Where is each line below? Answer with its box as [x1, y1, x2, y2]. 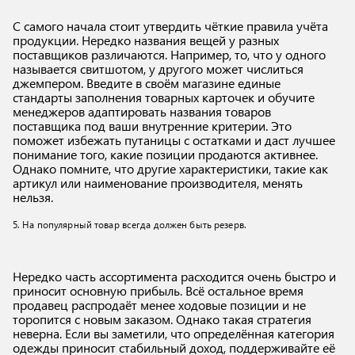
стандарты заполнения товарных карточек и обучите [13, 89, 315, 105]
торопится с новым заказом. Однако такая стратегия [13, 311, 311, 327]
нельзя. [13, 189, 53, 205]
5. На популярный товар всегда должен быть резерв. [13, 218, 246, 231]
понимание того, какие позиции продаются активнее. [13, 146, 318, 162]
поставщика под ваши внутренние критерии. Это [13, 117, 292, 134]
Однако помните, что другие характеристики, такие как [13, 160, 328, 177]
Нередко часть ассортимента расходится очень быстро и [13, 268, 336, 284]
